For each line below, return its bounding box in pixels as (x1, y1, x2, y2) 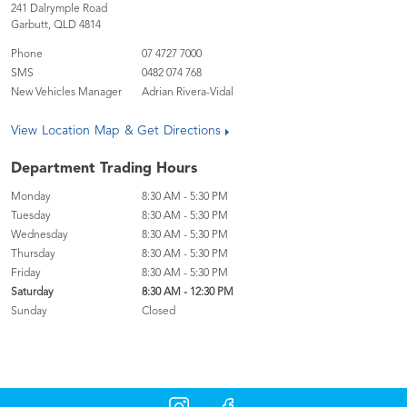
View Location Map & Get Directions (11, 124, 222, 137)
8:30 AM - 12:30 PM (142, 287, 234, 298)
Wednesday (11, 230, 68, 241)
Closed (142, 306, 176, 317)
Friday (11, 268, 41, 279)
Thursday (11, 249, 55, 260)
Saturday (11, 287, 54, 298)
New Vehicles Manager (11, 87, 122, 98)
